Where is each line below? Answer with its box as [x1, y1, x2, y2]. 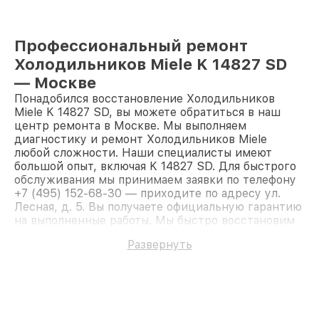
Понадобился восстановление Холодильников [14, 91, 275, 105]
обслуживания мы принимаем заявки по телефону [14, 172, 296, 187]
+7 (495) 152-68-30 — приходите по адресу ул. [14, 186, 281, 200]
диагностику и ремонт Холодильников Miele [14, 132, 267, 146]
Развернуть [127, 237, 192, 251]
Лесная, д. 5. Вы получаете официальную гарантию [14, 199, 302, 214]
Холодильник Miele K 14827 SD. [14, 226, 191, 241]
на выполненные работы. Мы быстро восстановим [14, 213, 295, 227]
